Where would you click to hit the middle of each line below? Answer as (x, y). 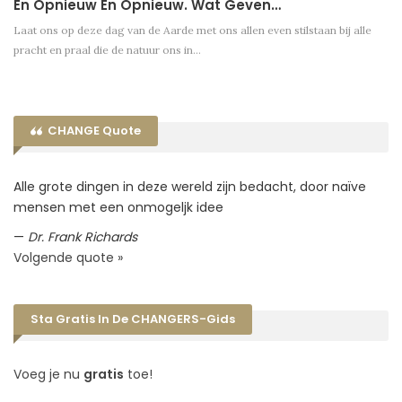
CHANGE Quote (93, 131)
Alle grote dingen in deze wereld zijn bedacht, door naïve (190, 186)
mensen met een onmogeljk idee (118, 207)
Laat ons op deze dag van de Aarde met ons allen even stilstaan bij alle (192, 31)
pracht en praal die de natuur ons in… (107, 50)
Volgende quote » (68, 257)
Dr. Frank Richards (83, 236)
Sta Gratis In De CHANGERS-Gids (133, 319)
